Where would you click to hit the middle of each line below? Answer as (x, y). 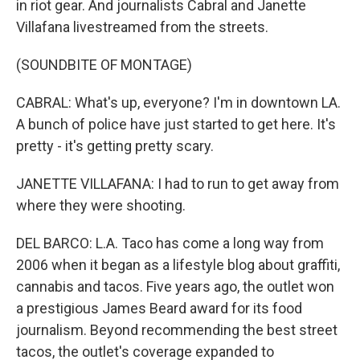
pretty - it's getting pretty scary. (115, 146)
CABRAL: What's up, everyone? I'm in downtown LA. (178, 102)
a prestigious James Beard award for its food (159, 308)
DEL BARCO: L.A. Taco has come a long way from (170, 243)
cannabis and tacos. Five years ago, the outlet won (175, 286)
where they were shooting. (101, 205)
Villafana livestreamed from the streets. (142, 27)
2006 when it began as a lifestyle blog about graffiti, (178, 265)
